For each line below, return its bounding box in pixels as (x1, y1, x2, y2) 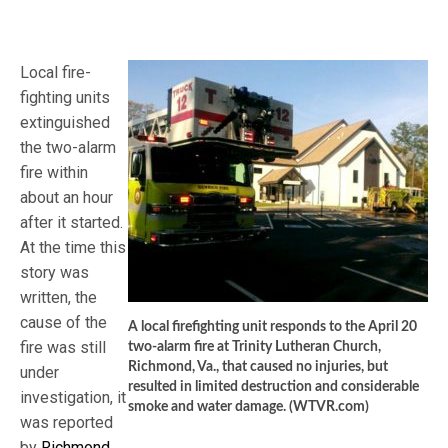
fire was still (20, 338, 107, 357)
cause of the (20, 313, 108, 332)
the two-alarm (20, 138, 117, 157)
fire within (20, 163, 89, 182)
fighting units (20, 88, 111, 107)
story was (20, 263, 90, 282)
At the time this (20, 238, 127, 257)
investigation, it (20, 388, 127, 407)
